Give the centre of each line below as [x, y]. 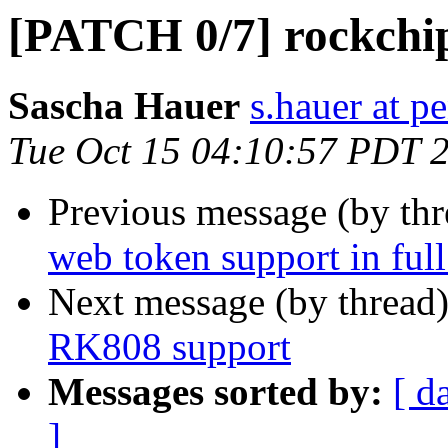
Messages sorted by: [215, 392]
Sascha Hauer [124, 106]
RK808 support [169, 347]
